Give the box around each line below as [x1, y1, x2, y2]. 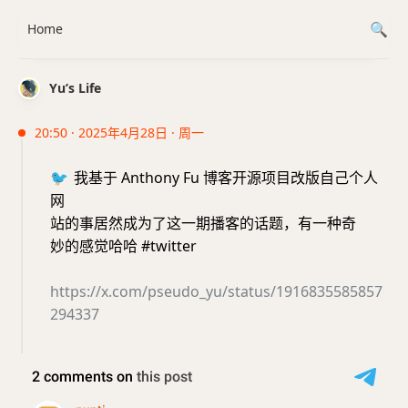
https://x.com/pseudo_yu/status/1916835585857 [50, 281, 382, 301]
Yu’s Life [49, 79, 101, 97]
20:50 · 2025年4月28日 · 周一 [35, 124, 204, 141]
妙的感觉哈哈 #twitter [50, 236, 197, 256]
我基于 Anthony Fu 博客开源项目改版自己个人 [70, 168, 378, 188]
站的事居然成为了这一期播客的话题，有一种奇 [50, 213, 356, 233]
